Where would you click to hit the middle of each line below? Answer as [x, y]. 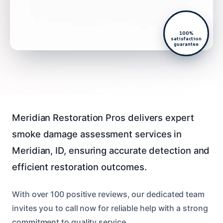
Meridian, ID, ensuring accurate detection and [111, 150]
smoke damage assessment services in [97, 134]
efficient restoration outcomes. [79, 167]
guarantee [186, 44]
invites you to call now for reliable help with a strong [110, 208]
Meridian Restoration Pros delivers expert [103, 117]
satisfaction [186, 38]
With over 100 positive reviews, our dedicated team [109, 194]
